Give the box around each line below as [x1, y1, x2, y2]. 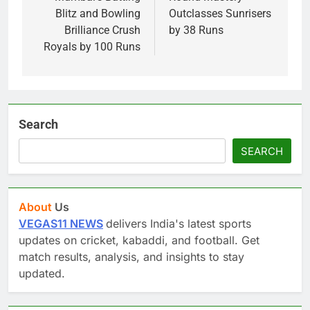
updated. [19, 266, 65, 280]
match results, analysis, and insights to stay [19, 249, 244, 264]
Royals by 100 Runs [44, 39, 140, 53]
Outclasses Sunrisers [169, 6, 271, 20]
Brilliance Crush [64, 23, 140, 37]
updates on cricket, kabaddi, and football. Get [19, 232, 259, 247]
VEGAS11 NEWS [19, 216, 103, 230]
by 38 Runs [169, 23, 224, 37]
